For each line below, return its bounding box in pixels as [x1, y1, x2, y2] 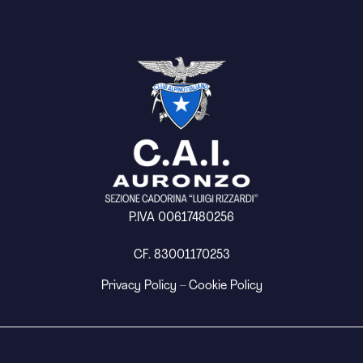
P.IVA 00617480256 [129, 211, 234, 224]
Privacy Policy [100, 280, 177, 293]
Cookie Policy [188, 280, 263, 293]
